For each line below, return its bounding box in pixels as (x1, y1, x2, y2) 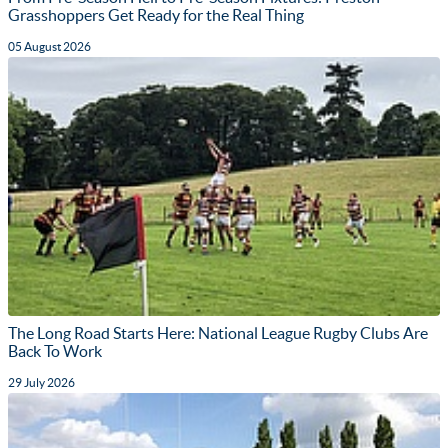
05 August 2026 (8, 39, 91, 53)
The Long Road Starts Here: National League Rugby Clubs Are (8, 324, 428, 342)
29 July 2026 (8, 376, 75, 389)
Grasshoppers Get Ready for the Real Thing (8, 5, 304, 24)
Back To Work (8, 342, 102, 360)
